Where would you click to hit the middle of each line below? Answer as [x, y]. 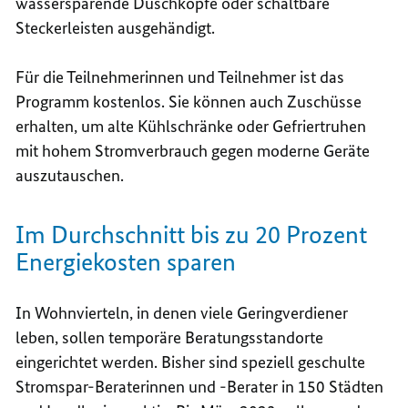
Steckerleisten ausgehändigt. [116, 28]
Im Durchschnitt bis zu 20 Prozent [192, 235]
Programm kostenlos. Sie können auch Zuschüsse [189, 102]
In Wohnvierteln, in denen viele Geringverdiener [182, 313]
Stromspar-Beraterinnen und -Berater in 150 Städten [200, 387]
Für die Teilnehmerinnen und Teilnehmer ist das [180, 77]
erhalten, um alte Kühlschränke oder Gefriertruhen [191, 127]
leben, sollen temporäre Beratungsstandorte [170, 338]
